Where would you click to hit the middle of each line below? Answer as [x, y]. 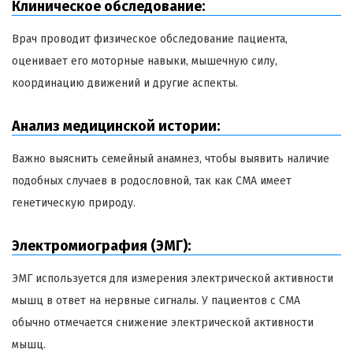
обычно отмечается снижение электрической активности [163, 323]
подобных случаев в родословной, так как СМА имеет [152, 181]
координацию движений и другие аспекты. [125, 84]
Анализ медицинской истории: [116, 126]
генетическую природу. [74, 203]
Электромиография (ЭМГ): [101, 246]
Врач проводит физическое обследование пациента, [150, 39]
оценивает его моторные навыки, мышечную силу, [145, 61]
